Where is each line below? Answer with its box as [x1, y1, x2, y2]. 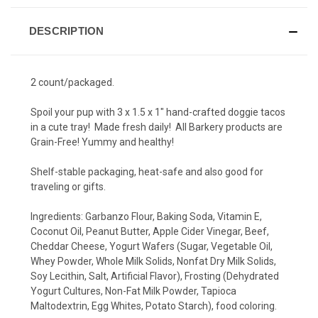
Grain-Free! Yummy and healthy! [31, 136, 174, 148]
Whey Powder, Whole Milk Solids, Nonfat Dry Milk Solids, [31, 256, 276, 268]
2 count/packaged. [31, 77, 114, 89]
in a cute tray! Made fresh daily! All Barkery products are [31, 121, 283, 133]
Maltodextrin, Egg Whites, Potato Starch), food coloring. [31, 300, 277, 312]
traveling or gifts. [31, 181, 108, 193]
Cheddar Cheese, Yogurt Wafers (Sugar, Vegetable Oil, [31, 241, 273, 253]
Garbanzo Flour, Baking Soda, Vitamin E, [85, 211, 262, 223]
